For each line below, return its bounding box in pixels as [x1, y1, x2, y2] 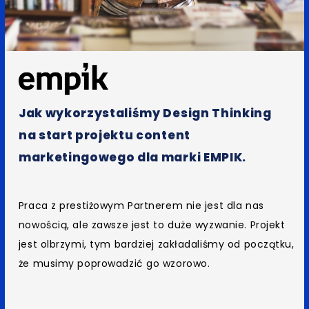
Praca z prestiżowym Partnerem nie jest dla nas [18, 198, 264, 212]
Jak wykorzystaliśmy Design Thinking [18, 104, 272, 121]
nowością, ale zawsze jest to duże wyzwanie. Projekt [18, 217, 286, 232]
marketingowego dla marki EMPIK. [18, 148, 246, 166]
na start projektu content [18, 126, 190, 143]
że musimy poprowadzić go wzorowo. [18, 256, 210, 270]
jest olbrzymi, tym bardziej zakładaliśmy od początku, [18, 237, 295, 251]
